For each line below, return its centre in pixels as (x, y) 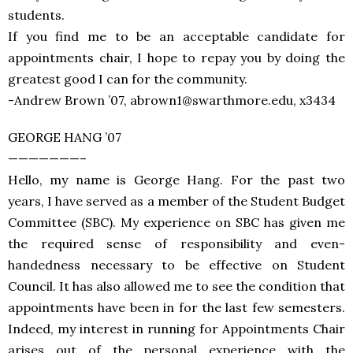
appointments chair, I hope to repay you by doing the (176, 58)
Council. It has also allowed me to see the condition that (176, 286)
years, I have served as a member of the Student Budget (176, 201)
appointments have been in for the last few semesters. (176, 307)
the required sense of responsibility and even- (176, 243)
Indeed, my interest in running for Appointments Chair (176, 329)
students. (36, 15)
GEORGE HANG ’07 (65, 137)
